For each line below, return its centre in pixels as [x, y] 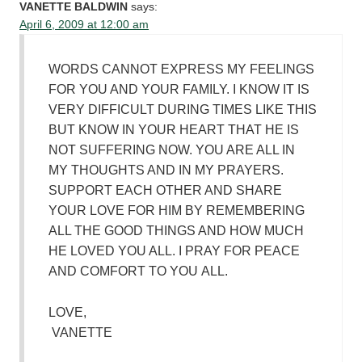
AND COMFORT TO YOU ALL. [139, 271]
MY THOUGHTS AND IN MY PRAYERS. [166, 170]
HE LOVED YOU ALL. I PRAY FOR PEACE [175, 251]
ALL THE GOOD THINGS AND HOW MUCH [177, 231]
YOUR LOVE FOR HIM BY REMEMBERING [177, 211]
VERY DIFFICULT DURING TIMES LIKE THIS [183, 110]
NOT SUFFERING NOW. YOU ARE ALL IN [172, 150]
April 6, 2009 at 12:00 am [84, 25]
